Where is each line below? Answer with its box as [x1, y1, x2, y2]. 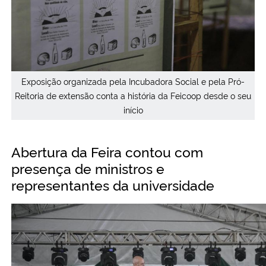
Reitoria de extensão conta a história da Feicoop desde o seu [15, 90, 251, 102]
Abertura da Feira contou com [11, 141, 203, 161]
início [123, 104, 143, 116]
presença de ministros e [11, 158, 164, 178]
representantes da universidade [11, 175, 214, 195]
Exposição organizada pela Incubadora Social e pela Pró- [21, 75, 245, 87]
